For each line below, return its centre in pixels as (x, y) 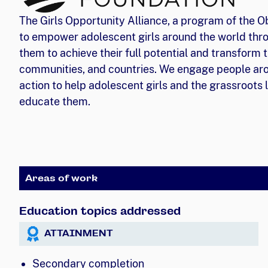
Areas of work (61, 178)
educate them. (55, 101)
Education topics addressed (100, 211)
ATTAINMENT (79, 234)
